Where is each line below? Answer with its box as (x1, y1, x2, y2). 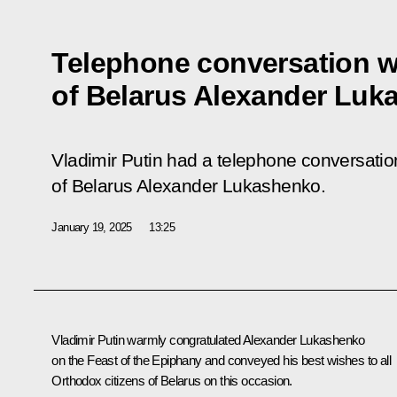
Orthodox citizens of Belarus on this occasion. (51, 372, 292, 388)
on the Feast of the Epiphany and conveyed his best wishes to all (51, 352, 391, 368)
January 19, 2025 (51, 220, 132, 234)
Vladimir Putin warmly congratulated (51, 331, 243, 347)
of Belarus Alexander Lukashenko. (51, 175, 326, 197)
